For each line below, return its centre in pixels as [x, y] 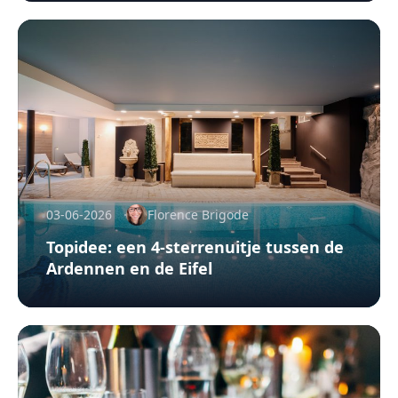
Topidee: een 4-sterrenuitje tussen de [195, 247]
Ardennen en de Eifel [129, 268]
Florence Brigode [198, 214]
